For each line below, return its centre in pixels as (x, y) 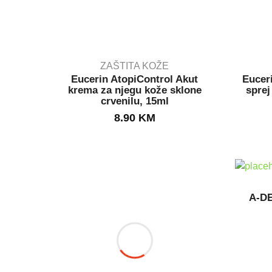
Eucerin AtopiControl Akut (135, 79)
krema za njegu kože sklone (134, 90)
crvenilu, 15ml (134, 101)
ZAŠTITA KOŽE (135, 66)
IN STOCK (135, 100)
